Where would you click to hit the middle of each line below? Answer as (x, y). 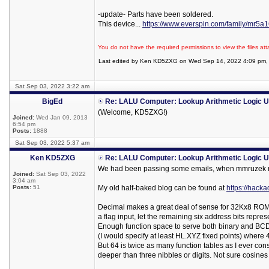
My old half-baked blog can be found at (162, 188)
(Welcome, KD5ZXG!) (133, 112)
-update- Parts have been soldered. (156, 14)
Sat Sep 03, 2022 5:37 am (52, 143)
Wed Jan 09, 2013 (61, 117)
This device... (120, 24)
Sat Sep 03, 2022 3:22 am (52, 86)
